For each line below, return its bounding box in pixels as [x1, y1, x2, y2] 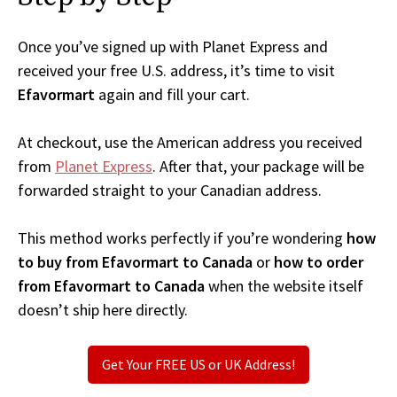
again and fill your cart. [95, 84, 250, 105]
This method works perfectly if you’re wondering [18, 228, 346, 249]
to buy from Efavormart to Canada [18, 252, 253, 273]
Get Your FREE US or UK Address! [102, 355, 295, 374]
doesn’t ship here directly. [18, 300, 188, 321]
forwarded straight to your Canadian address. [18, 180, 322, 201]
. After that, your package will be [152, 156, 364, 177]
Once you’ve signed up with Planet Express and [18, 36, 328, 58]
